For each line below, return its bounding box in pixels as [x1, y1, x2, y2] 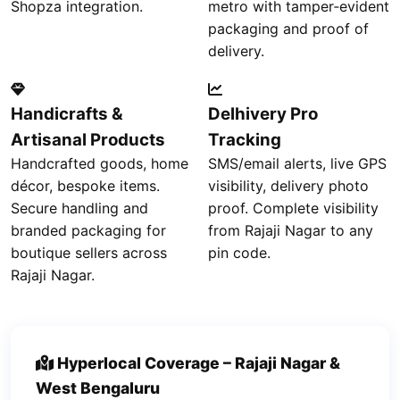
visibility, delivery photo [208, 177, 369, 195]
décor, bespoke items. [11, 177, 160, 195]
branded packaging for [11, 221, 166, 239]
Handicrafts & [11, 104, 123, 124]
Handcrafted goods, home [11, 154, 188, 172]
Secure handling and [11, 199, 148, 217]
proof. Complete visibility [208, 199, 379, 217]
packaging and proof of [208, 20, 369, 37]
